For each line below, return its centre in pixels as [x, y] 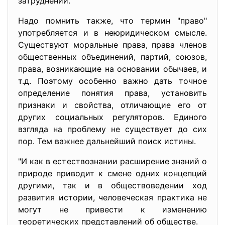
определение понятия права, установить [113, 93]
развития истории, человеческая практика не [113, 197]
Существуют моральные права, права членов [113, 45]
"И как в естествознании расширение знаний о [113, 161]
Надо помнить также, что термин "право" [113, 21]
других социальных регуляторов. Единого [113, 117]
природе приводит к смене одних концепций [113, 173]
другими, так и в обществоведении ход [113, 185]
